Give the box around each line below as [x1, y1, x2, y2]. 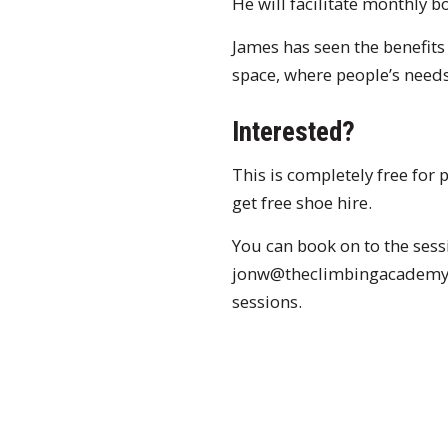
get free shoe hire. [232, 191, 372, 215]
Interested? [232, 116, 355, 149]
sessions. [232, 290, 302, 314]
